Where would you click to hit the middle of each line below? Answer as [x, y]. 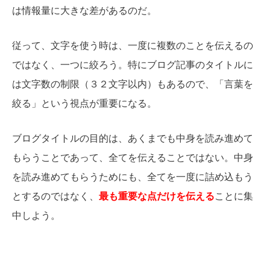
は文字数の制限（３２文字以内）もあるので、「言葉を [133, 84]
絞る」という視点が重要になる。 [84, 103]
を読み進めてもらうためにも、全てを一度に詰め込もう [133, 177]
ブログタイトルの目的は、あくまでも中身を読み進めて [133, 138]
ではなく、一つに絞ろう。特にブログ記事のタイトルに [133, 64]
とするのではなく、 [55, 196]
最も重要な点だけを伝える [157, 196]
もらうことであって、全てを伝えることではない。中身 [133, 157]
